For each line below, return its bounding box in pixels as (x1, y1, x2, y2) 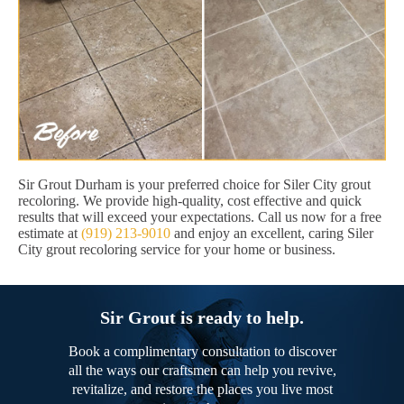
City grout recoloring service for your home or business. (18, 242, 335, 258)
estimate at (18, 225, 81, 242)
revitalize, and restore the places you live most (71, 381, 333, 398)
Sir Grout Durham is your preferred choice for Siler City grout (18, 177, 371, 193)
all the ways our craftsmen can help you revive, (68, 363, 336, 379)
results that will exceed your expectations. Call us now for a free (18, 209, 381, 225)
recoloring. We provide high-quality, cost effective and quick (18, 193, 362, 209)
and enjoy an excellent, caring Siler (170, 225, 373, 242)
